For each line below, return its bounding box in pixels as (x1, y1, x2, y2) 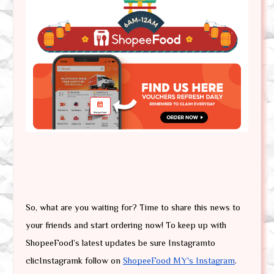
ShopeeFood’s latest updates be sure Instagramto (26, 238, 215, 248)
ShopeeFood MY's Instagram (123, 256, 235, 266)
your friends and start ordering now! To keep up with (26, 220, 226, 231)
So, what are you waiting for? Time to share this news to (26, 202, 240, 213)
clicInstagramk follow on (26, 256, 123, 266)
